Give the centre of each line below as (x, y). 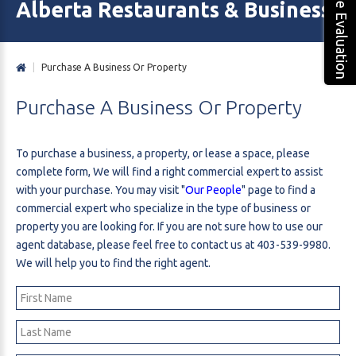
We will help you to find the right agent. (113, 263)
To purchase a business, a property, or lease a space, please (163, 154)
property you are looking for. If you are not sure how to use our (169, 227)
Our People (213, 190)
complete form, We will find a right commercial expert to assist (169, 172)
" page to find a (279, 190)
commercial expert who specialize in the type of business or (163, 209)
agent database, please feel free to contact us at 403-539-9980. (173, 245)
